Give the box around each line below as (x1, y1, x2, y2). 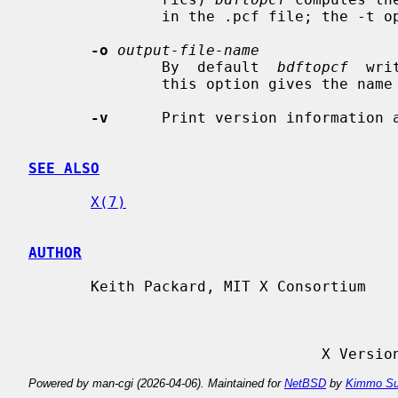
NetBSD (284, 376, 326, 390)
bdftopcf (277, 58, 348, 76)
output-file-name (117, 41, 259, 59)
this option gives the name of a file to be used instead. (28, 75, 162, 92)
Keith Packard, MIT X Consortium (28, 277, 91, 295)
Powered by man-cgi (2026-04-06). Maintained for (28, 376, 284, 390)
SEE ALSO (28, 159, 99, 177)
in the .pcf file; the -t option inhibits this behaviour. (28, 7, 162, 25)
